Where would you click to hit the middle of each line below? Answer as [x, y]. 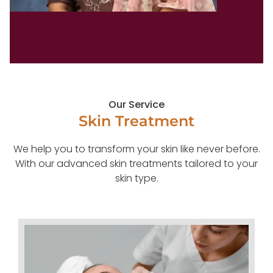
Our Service [136, 104]
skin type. [136, 178]
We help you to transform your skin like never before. [136, 149]
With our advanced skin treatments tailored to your [136, 163]
